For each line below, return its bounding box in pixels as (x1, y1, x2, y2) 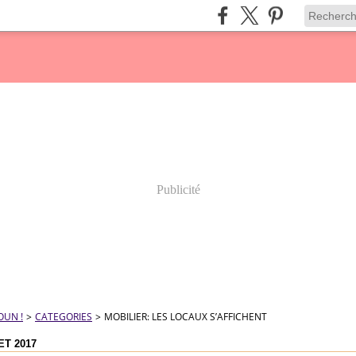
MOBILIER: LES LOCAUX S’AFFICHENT (104, 310, 267, 323)
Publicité (156, 183, 200, 196)
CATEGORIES (35, 310, 92, 323)
